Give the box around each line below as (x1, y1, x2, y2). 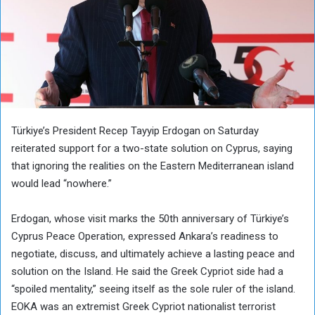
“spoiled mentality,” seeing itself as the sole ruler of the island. (11, 282, 295, 295)
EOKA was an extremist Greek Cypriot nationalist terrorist (11, 300, 276, 313)
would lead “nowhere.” (11, 176, 112, 190)
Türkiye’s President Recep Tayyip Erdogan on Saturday (11, 124, 259, 137)
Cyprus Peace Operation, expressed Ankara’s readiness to (11, 229, 278, 243)
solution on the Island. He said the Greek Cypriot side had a (11, 264, 283, 278)
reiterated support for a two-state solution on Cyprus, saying (11, 141, 292, 155)
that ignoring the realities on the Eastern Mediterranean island (11, 159, 294, 172)
